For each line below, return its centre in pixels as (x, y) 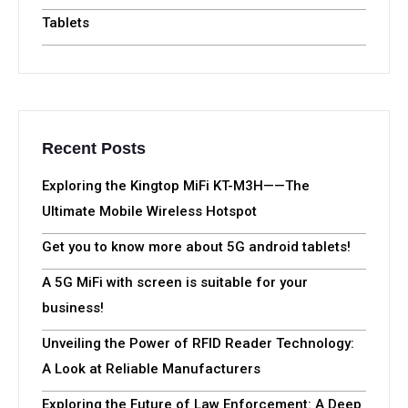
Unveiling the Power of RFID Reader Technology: (198, 343)
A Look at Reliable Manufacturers (151, 368)
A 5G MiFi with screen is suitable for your (175, 282)
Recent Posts (94, 148)
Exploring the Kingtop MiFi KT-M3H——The (176, 185)
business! (73, 307)
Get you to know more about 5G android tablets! (196, 246)
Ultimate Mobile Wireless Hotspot (149, 211)
